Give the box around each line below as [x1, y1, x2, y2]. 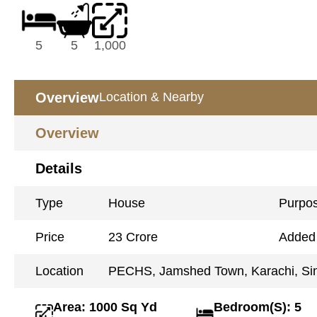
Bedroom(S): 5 [214, 299, 302, 314]
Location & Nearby [99, 89, 204, 104]
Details [35, 160, 82, 176]
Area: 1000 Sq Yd [53, 299, 157, 314]
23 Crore [108, 229, 158, 244]
